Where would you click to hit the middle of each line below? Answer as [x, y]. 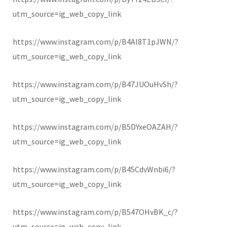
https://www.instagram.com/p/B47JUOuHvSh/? [95, 84]
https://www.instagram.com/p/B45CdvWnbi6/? [94, 169]
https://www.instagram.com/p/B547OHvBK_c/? [95, 212]
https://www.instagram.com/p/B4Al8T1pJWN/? [96, 41]
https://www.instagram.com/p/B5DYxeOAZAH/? [95, 126]
